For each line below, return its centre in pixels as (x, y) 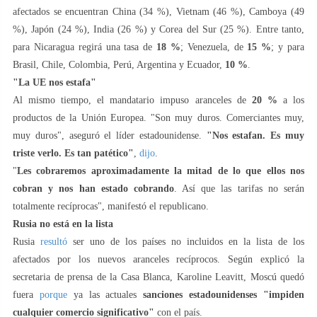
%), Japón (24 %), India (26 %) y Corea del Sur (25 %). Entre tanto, (158, 29)
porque (53, 294)
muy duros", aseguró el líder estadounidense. (110, 135)
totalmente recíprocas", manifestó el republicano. (111, 206)
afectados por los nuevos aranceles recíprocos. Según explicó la (158, 259)
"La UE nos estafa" (54, 82)
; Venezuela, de (212, 47)
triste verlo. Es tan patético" (73, 153)
